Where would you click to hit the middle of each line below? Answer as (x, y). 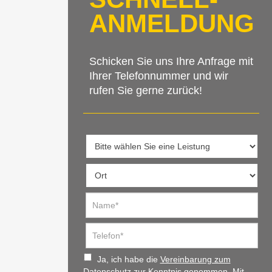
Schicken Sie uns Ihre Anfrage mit (171, 61)
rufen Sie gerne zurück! (146, 90)
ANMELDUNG (172, 23)
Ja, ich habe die (126, 259)
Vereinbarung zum (195, 259)
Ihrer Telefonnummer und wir (159, 76)
